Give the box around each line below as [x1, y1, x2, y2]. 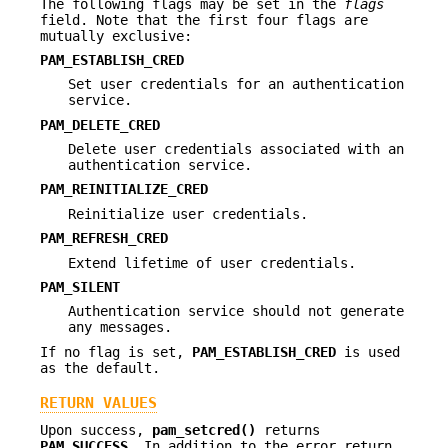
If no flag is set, [40, 343, 192, 360]
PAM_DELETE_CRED [40, 116, 160, 133]
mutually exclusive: [40, 27, 192, 44]
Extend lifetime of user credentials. [68, 254, 356, 271]
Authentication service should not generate [68, 303, 404, 320]
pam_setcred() [152, 421, 256, 438]
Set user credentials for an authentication [68, 76, 404, 93]
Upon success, [40, 421, 152, 438]
